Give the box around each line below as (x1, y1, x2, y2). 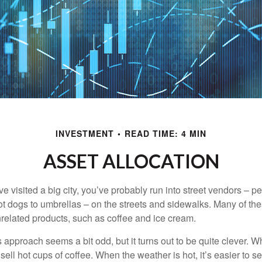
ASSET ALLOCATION (43, 150, 219, 173)
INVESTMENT (56, 127, 114, 139)
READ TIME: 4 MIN (125, 127, 206, 139)
